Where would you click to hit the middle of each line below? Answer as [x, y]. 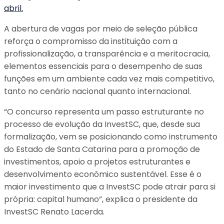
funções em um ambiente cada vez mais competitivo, [109, 79]
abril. [13, 8]
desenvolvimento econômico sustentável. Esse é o [103, 174]
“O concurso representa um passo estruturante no [104, 112]
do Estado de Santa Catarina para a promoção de [102, 149]
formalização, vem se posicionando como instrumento [111, 137]
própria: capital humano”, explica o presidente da [101, 199]
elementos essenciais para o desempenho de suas [103, 66]
